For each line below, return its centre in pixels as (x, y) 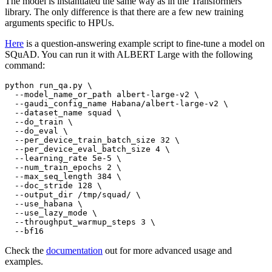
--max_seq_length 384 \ (63, 177)
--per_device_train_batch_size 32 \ (92, 140)
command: (25, 66)
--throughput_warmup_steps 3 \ (80, 222)
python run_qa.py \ (49, 86)
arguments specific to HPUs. (59, 23)
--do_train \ (39, 122)
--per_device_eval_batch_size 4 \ (87, 149)
